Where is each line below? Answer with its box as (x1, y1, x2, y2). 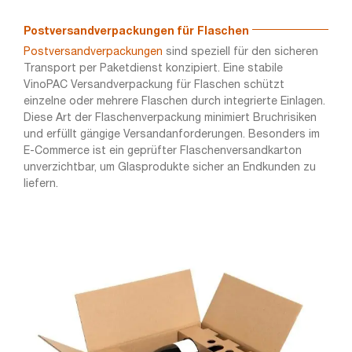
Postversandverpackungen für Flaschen (23, 26, 249, 37)
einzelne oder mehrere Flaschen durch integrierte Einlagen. (23, 96, 325, 107)
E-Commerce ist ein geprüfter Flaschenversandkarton (23, 145, 302, 156)
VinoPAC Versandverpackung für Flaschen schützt (23, 79, 284, 90)
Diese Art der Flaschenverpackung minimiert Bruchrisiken (23, 112, 317, 123)
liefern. (23, 178, 58, 189)
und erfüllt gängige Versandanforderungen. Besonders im (23, 129, 320, 140)
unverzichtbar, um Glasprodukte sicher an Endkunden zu (23, 162, 316, 173)
